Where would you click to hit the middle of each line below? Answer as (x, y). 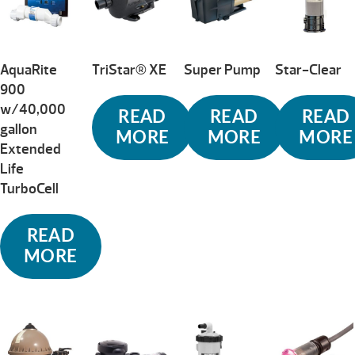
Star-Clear (309, 71)
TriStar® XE (129, 71)
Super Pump (222, 71)
